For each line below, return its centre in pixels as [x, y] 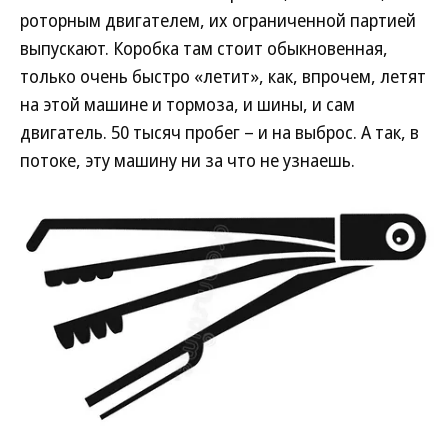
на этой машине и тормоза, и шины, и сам [187, 104]
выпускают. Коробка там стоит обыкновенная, [204, 48]
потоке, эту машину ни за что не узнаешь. [187, 160]
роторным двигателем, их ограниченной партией [218, 20]
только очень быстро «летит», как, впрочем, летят [223, 76]
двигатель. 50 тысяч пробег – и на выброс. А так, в [219, 132]
